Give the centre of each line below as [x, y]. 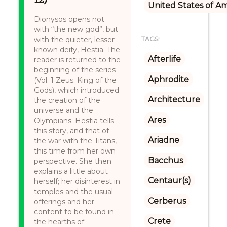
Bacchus [165, 160]
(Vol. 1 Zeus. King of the [75, 80]
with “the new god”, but [76, 29]
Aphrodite [168, 79]
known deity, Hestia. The [77, 50]
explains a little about [71, 171]
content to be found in [74, 212]
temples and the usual [74, 192]
